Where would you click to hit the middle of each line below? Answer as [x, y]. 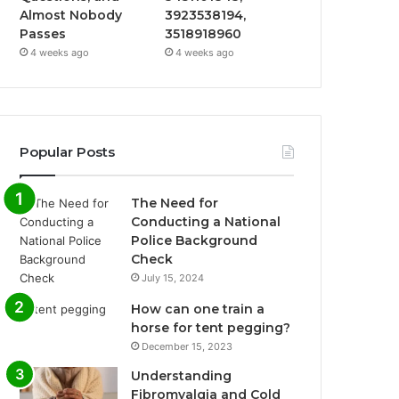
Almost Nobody [71, 15]
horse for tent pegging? [211, 328]
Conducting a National [206, 222]
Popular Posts [68, 152]
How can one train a [198, 309]
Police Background [195, 240]
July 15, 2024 [173, 278]
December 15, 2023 [187, 346]
